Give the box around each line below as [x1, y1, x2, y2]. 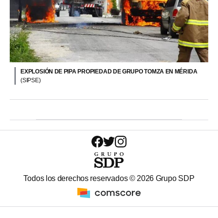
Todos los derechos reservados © [23, 174, 137, 182]
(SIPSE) [20, 76, 41, 84]
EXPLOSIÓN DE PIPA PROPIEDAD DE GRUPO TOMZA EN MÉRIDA [20, 68, 198, 75]
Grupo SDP [154, 174, 195, 182]
